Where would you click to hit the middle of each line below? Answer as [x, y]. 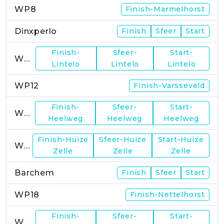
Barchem [34, 173]
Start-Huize [181, 140]
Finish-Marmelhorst [165, 9]
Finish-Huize [63, 140]
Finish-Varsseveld [169, 86]
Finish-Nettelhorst [167, 195]
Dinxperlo [36, 31]
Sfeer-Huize [123, 140]
